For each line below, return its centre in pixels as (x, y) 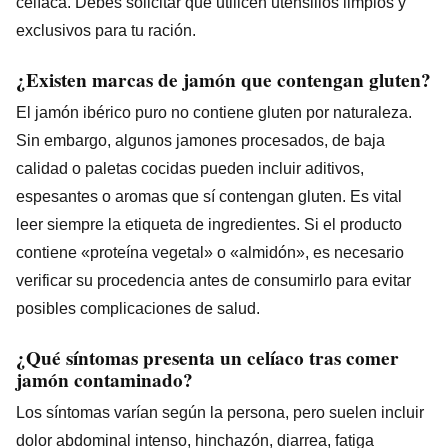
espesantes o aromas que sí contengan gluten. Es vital (209, 196)
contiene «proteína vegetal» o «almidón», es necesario (210, 252)
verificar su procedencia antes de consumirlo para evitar (213, 280)
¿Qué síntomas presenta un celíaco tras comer (207, 357)
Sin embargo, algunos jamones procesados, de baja (200, 140)
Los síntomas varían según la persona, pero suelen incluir (220, 412)
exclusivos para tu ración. (106, 30)
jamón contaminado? (104, 379)
